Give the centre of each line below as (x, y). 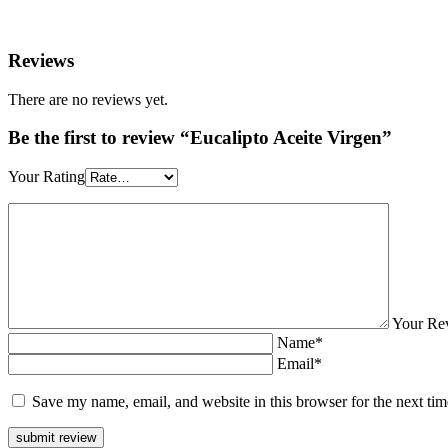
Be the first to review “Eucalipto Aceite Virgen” (200, 138)
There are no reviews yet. (88, 99)
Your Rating (46, 176)
